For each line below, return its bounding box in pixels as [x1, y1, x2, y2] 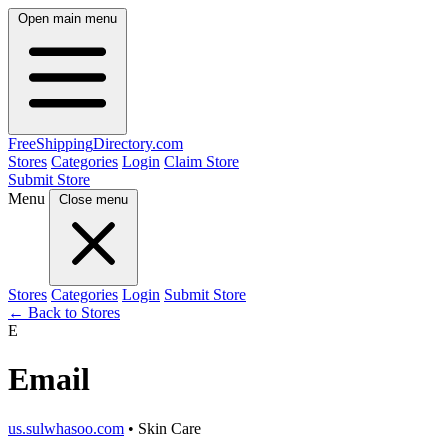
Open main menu [18, 11, 117, 26]
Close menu [59, 192, 128, 207]
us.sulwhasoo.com [8, 419, 124, 437]
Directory [93, 135, 152, 152]
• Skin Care [124, 419, 201, 437]
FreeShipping [8, 135, 93, 152]
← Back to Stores [8, 304, 120, 321]
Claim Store [164, 153, 239, 170]
